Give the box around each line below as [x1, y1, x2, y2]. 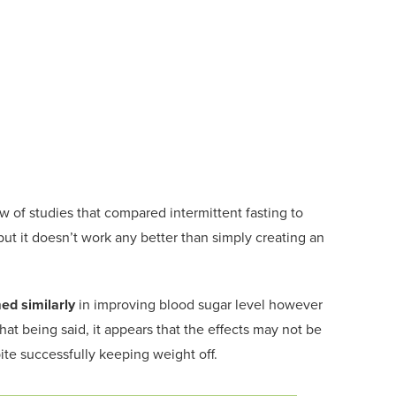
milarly [32, 293, 79, 315]
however [265, 293, 323, 315]
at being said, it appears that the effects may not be [7, 318, 322, 339]
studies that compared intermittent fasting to [26, 202, 303, 223]
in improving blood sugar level [79, 293, 265, 315]
